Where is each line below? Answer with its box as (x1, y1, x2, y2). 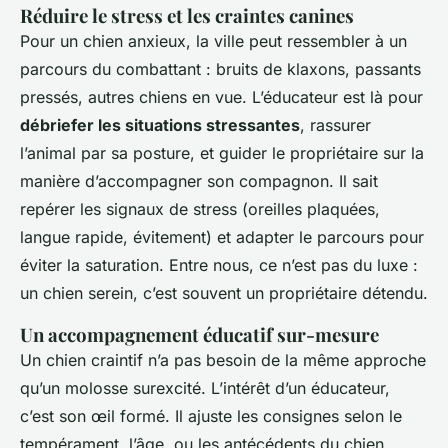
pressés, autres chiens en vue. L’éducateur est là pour (20, 87, 423, 108)
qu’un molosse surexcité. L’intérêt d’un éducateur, (20, 378, 390, 399)
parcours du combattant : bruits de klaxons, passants (20, 59, 421, 80)
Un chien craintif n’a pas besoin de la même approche (20, 350, 426, 371)
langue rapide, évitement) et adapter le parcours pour (20, 227, 424, 248)
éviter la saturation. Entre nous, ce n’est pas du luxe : (20, 255, 418, 276)
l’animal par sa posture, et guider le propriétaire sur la (20, 143, 424, 164)
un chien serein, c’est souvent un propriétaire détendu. (20, 283, 428, 304)
